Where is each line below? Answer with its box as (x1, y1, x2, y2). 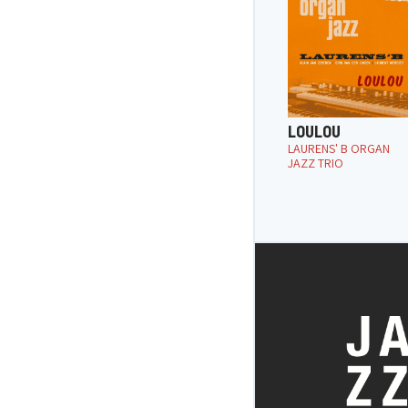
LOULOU (288, 120, 341, 141)
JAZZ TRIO (288, 154, 343, 171)
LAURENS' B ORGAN (288, 139, 390, 157)
